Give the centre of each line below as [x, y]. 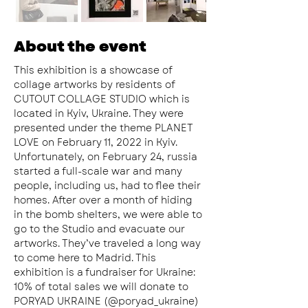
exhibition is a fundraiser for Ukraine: [104, 272]
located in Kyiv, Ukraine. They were [100, 113]
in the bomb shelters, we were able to [109, 214]
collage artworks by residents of [96, 85]
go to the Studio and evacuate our [101, 229]
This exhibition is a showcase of [95, 70]
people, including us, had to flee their [109, 186]
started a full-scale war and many [99, 171]
